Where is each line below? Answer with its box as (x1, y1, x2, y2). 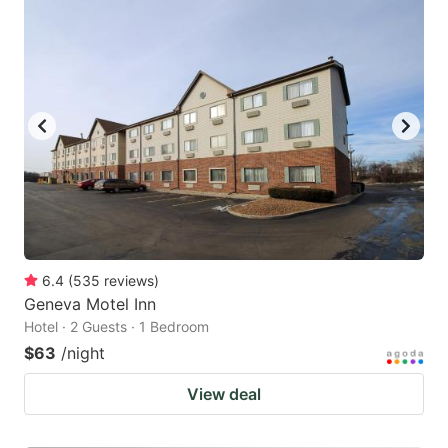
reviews (104, 271, 154, 289)
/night (61, 342, 105, 363)
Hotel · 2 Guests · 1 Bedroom (24, 317, 209, 335)
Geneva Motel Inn (24, 293, 156, 314)
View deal (187, 383, 261, 404)
